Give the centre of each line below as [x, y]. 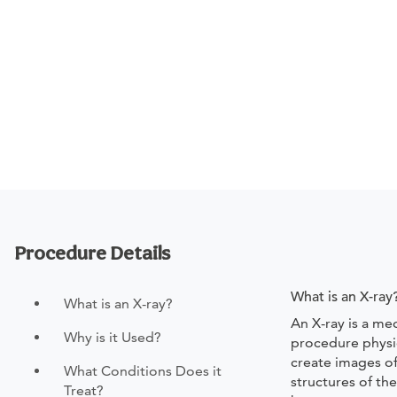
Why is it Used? [113, 337]
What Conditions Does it [143, 370]
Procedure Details [92, 252]
